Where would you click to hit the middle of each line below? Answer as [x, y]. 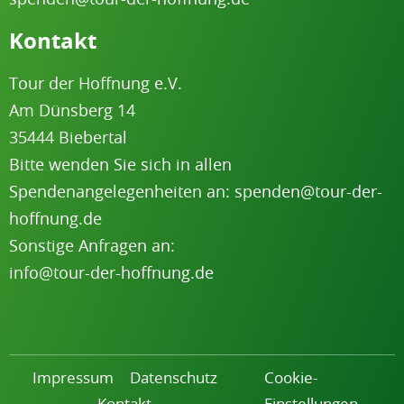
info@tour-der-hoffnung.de [111, 273]
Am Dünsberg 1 [68, 110]
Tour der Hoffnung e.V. [96, 83]
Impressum [73, 378]
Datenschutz [173, 378]
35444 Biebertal [68, 138]
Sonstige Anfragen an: [92, 246]
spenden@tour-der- [308, 192]
